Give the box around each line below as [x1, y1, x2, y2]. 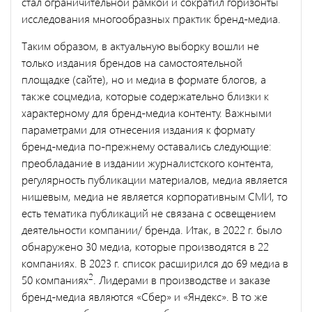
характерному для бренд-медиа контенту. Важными [22, 104, 272, 120]
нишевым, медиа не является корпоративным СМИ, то [22, 188, 288, 203]
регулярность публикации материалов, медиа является [22, 171, 288, 187]
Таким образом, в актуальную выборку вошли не [22, 38, 259, 53]
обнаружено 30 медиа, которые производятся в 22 [22, 238, 269, 253]
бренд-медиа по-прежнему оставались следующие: [22, 138, 272, 153]
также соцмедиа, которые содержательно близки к [22, 88, 269, 103]
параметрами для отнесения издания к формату [22, 121, 255, 136]
